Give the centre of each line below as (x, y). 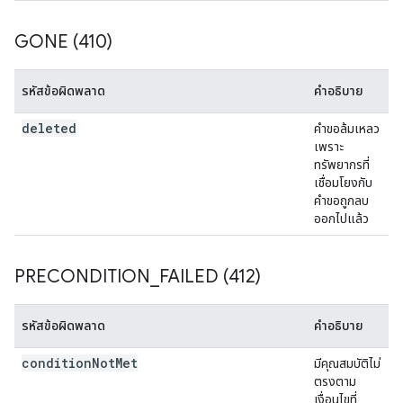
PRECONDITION (82, 277)
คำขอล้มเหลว (347, 129)
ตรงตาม (335, 381)
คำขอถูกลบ (341, 201)
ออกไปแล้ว (341, 219)
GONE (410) (63, 42)
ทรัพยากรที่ (342, 165)
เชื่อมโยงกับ (343, 183)
